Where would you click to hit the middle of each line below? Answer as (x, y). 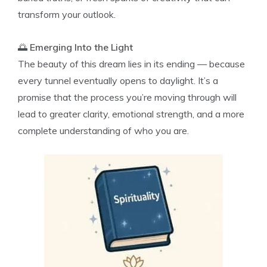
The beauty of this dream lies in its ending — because (131, 64)
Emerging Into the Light (81, 47)
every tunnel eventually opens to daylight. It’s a (118, 80)
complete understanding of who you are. (103, 131)
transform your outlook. (67, 14)
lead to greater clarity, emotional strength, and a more (131, 114)
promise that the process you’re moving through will (127, 97)
